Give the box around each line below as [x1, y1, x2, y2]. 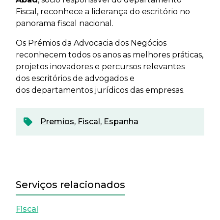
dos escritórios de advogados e [16, 73, 135, 83]
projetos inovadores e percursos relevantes [16, 61, 185, 71]
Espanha [103, 116, 138, 126]
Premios [40, 116, 74, 126]
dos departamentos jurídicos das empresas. [16, 85, 187, 95]
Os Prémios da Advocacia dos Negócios [16, 38, 166, 48]
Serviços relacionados [16, 178, 125, 191]
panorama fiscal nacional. [16, 18, 113, 28]
